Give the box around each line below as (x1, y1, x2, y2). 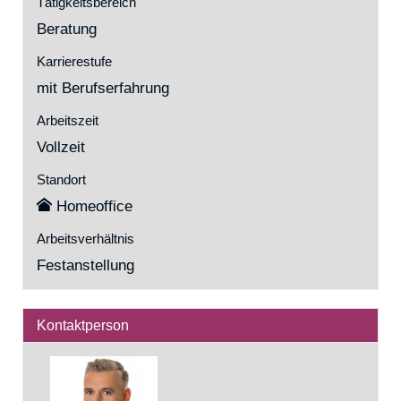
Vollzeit (37, 139, 85, 156)
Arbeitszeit (37, 113, 98, 128)
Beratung (37, 21, 97, 38)
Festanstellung (37, 257, 134, 274)
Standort (37, 172, 86, 187)
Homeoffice (56, 198, 132, 215)
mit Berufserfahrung (37, 80, 169, 97)
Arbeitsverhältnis (37, 231, 134, 246)
